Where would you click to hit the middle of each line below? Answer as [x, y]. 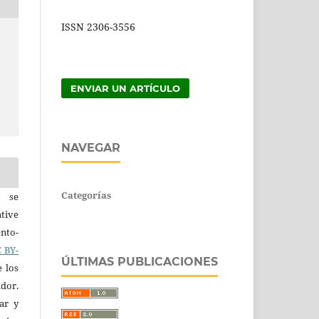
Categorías [86, 195]
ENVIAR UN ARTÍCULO [126, 88]
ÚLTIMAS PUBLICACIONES [140, 261]
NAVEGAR [91, 147]
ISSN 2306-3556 [98, 26]
